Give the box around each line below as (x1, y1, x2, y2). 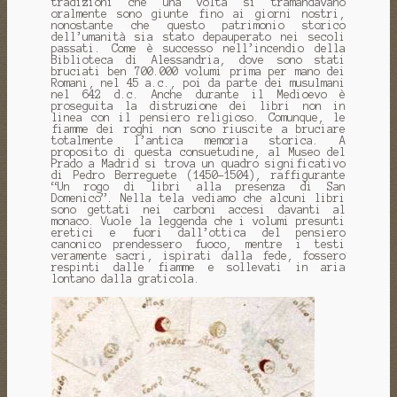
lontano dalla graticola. (51, 273, 200, 285)
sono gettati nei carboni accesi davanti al (51, 204, 346, 216)
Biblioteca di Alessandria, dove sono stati (51, 54, 346, 66)
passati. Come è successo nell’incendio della (51, 43, 346, 55)
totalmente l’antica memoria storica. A (51, 135, 346, 147)
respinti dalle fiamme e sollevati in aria (51, 261, 346, 274)
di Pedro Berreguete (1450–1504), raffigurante (51, 169, 346, 182)
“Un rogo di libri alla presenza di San (51, 181, 346, 193)
